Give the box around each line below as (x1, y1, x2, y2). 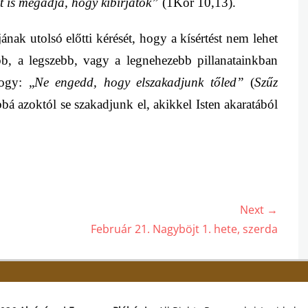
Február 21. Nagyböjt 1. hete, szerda (91, 221, 278, 237)
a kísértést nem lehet (170, 31, 278, 46)
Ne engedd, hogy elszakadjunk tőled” (34, 75, 244, 90)
